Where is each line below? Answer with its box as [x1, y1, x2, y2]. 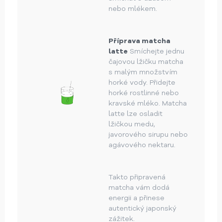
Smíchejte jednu [128, 47, 184, 56]
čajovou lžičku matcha [109, 57, 183, 67]
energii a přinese [109, 193, 165, 203]
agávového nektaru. [109, 140, 175, 150]
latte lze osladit [109, 109, 163, 119]
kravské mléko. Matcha [109, 99, 187, 109]
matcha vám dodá [109, 183, 169, 193]
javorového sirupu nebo [109, 130, 188, 140]
